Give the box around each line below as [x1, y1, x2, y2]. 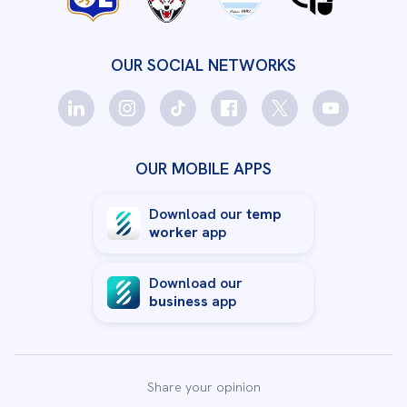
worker [149, 223, 198, 242]
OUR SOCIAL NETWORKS [111, 55, 296, 75]
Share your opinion [146, 379, 261, 395]
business [149, 292, 208, 311]
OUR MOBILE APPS [135, 158, 272, 179]
